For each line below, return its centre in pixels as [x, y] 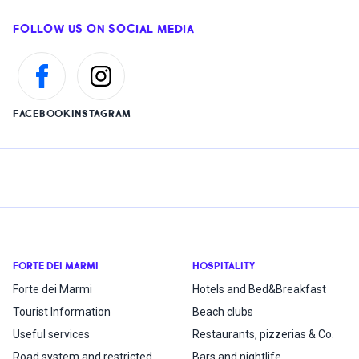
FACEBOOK [42, 114]
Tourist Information [62, 312]
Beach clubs [223, 312]
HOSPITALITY [224, 266]
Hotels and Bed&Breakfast [259, 289]
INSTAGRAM [101, 114]
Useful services [51, 334]
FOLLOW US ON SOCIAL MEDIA [104, 30]
